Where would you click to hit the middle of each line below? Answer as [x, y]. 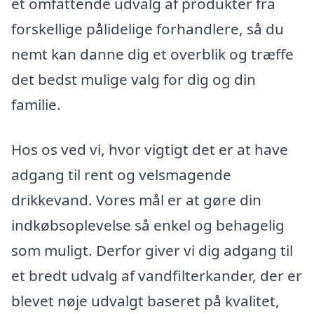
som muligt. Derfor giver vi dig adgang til [152, 250]
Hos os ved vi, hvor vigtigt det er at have [150, 149]
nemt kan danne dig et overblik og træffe [152, 54]
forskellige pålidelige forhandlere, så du [148, 28]
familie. [36, 104]
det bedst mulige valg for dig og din [134, 79]
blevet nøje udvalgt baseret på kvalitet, [145, 300]
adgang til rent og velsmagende [121, 174]
